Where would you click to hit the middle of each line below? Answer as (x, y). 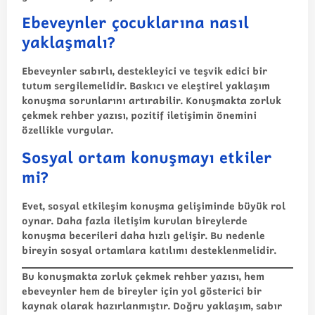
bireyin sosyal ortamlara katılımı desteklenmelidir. (149, 250)
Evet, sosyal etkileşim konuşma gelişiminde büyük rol (154, 205)
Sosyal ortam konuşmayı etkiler (147, 157)
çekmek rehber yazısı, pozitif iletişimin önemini (139, 115)
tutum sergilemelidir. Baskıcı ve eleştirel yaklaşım (146, 86)
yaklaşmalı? (69, 42)
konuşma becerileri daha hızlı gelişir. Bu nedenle (143, 235)
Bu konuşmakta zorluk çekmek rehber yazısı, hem (143, 276)
